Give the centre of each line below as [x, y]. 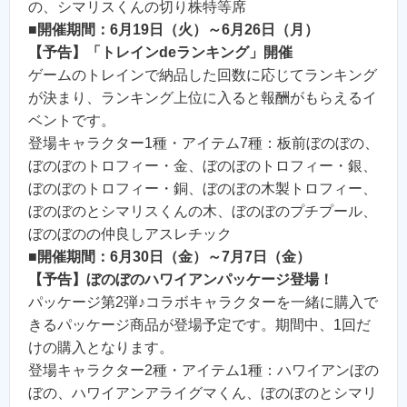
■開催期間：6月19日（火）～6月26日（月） [174, 30]
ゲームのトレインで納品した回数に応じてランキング [203, 75]
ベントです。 [72, 121]
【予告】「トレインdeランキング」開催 [160, 53]
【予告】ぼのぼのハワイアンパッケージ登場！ [181, 280]
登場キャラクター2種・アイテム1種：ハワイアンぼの [203, 371]
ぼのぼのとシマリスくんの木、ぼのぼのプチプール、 [203, 212]
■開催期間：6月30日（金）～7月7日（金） [169, 257]
